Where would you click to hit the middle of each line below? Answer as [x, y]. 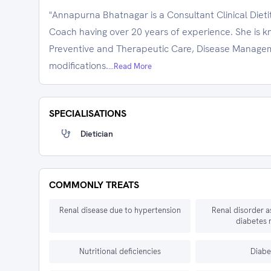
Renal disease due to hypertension [120, 210]
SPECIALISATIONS [88, 113]
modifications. [79, 66]
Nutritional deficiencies [120, 251]
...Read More [130, 66]
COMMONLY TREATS [94, 185]
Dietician [97, 134]
